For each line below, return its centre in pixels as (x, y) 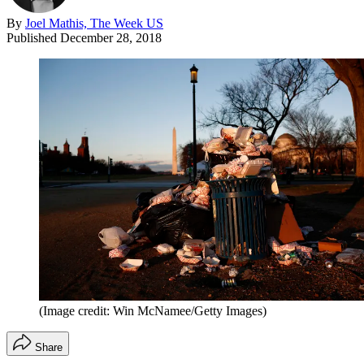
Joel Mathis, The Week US (94, 23)
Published (33, 37)
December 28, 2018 (111, 37)
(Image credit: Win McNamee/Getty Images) (153, 311)
